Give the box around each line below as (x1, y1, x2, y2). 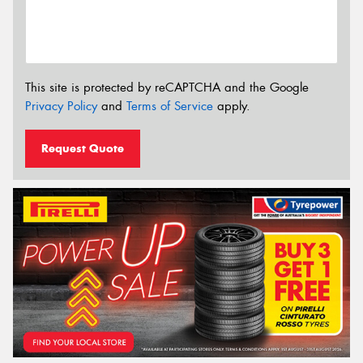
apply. (213, 98, 250, 115)
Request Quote (41, 140, 124, 156)
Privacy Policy (25, 98, 97, 115)
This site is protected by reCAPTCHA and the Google (25, 79, 309, 96)
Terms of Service (126, 98, 213, 115)
